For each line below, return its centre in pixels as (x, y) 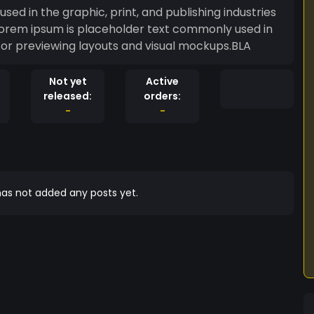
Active (162, 81)
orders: (162, 96)
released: (68, 96)
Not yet (68, 81)
